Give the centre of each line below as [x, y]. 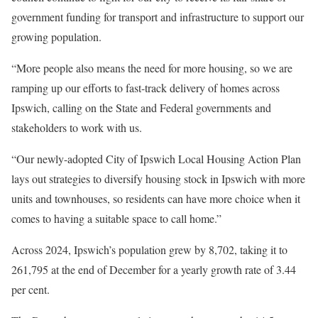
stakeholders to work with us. [77, 128]
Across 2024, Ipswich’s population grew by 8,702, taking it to [149, 250]
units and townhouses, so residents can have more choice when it [156, 199]
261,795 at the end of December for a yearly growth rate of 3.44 [154, 270]
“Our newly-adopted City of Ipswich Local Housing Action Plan [156, 159]
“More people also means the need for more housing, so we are [152, 68]
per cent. [31, 290]
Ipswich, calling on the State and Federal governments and [141, 108]
